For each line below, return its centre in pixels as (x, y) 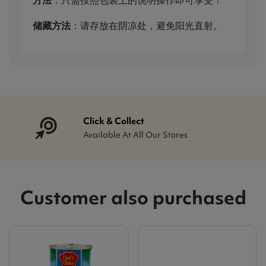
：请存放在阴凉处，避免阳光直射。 (147, 25)
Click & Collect (114, 121)
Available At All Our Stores (136, 134)
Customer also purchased (133, 197)
